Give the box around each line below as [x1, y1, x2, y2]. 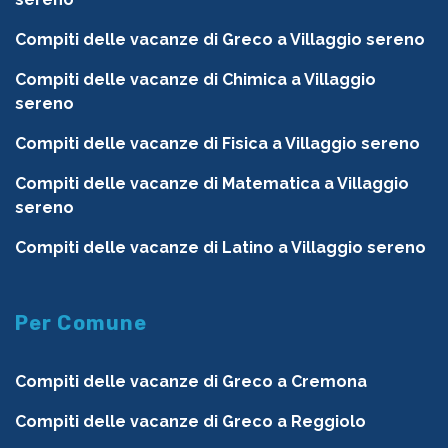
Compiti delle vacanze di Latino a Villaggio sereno [15, 238, 426, 258]
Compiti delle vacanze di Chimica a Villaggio [15, 70, 376, 90]
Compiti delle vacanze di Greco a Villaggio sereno [15, 30, 425, 50]
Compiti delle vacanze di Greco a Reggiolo [15, 412, 366, 432]
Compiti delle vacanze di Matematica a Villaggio [15, 174, 409, 194]
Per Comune [15, 311, 148, 336]
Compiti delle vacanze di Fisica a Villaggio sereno [15, 134, 420, 154]
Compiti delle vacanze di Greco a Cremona [15, 372, 367, 392]
